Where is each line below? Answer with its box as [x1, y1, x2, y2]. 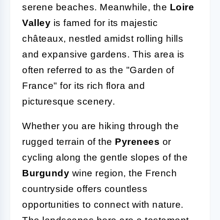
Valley [22, 17, 51, 28]
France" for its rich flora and [22, 80, 145, 91]
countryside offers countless [22, 183, 147, 194]
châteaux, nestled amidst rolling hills [22, 33, 183, 44]
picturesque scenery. [22, 96, 115, 107]
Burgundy [22, 167, 69, 178]
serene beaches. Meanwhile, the [22, 1, 170, 12]
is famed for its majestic [51, 17, 158, 28]
